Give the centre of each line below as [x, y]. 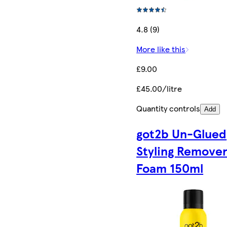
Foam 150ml [170, 168]
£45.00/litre [159, 89]
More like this [161, 49]
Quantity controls [168, 108]
